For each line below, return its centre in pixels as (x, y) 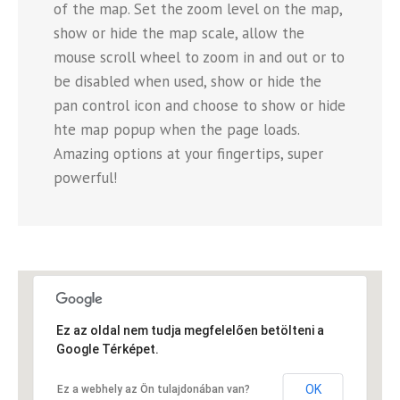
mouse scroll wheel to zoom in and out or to (199, 58)
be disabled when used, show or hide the (187, 82)
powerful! (85, 178)
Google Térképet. (107, 350)
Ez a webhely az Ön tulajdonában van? (153, 390)
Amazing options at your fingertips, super (188, 154)
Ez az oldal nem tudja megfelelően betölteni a (190, 331)
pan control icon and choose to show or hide (200, 106)
